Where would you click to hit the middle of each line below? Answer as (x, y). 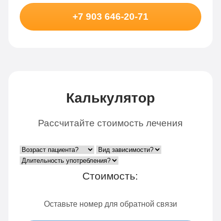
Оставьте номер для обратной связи (110, 203)
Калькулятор (110, 98)
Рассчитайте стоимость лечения (110, 123)
